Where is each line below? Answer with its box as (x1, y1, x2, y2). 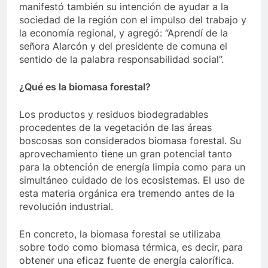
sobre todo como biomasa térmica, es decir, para (19, 241, 243, 253)
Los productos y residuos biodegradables (19, 108, 208, 120)
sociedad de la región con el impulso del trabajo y (19, 14, 246, 26)
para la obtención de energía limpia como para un (19, 161, 245, 173)
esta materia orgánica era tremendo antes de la (19, 187, 234, 199)
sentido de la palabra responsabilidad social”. (19, 53, 224, 65)
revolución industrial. (19, 200, 113, 212)
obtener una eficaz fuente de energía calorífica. (19, 254, 234, 266)
